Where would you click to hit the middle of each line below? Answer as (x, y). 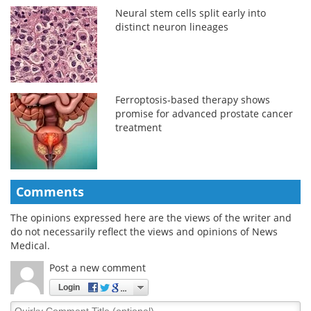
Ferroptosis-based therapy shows (193, 99)
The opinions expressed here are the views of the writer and (151, 217)
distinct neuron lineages (172, 26)
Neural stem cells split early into (191, 12)
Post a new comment (98, 267)
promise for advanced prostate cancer (204, 113)
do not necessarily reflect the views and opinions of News (144, 231)
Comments (50, 191)
